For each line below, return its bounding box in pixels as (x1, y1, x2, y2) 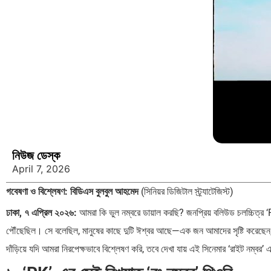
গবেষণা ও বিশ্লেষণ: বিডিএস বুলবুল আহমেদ (6, 186, 139, 198)
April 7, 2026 (12, 163, 70, 175)
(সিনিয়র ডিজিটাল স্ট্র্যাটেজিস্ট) (139, 186, 233, 198)
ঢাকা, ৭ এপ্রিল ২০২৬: (6, 207, 77, 219)
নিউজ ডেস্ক (12, 148, 60, 163)
